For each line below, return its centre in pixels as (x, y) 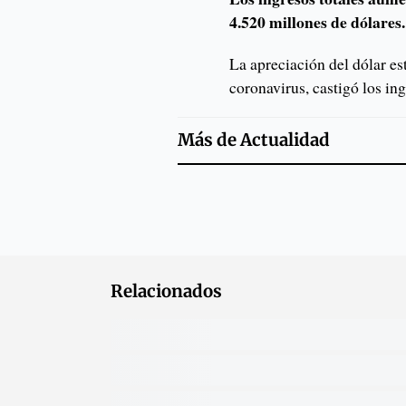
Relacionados (166, 292)
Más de (208, 140)
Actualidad (285, 140)
